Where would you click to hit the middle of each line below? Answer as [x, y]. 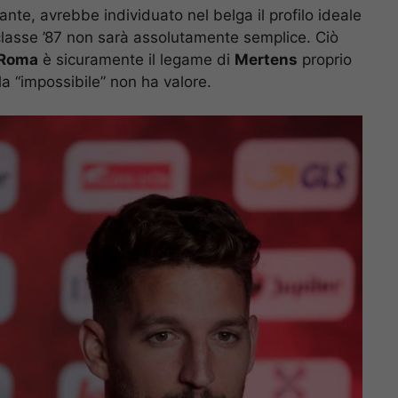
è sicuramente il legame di [136, 59]
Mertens [266, 59]
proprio [325, 59]
